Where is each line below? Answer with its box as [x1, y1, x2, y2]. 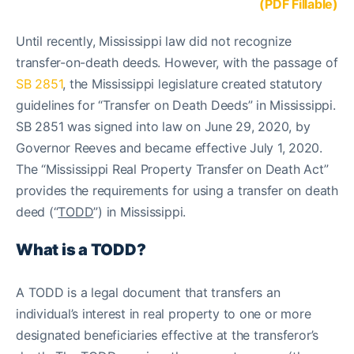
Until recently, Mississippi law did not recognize [16, 33, 292, 49]
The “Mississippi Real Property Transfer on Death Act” [16, 161, 329, 177]
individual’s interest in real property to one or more [16, 306, 311, 322]
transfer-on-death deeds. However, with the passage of [16, 55, 338, 70]
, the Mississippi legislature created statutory [62, 76, 323, 92]
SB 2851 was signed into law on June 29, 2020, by [16, 119, 311, 134]
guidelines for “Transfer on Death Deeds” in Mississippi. [16, 97, 336, 113]
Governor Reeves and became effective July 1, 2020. [16, 140, 323, 156]
